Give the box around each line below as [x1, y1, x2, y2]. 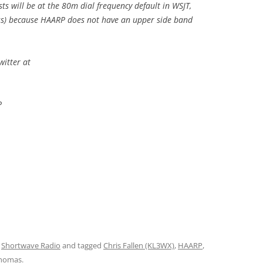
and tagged [60, 240, 103, 251]
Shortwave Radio [1, 240, 60, 251]
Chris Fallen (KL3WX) [103, 240, 174, 251]
